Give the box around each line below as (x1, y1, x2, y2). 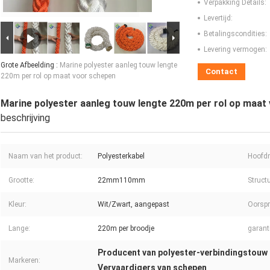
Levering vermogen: (204, 45, 267, 54)
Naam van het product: (8, 152, 83, 161)
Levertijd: (204, 14, 233, 23)
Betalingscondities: (204, 30, 267, 39)
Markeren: (8, 256, 40, 265)
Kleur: (8, 200, 27, 209)
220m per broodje (98, 224, 154, 233)
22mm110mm (98, 176, 145, 185)
